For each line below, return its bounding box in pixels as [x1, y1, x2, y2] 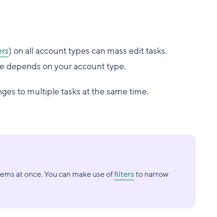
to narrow [134, 169, 169, 180]
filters [114, 169, 134, 180]
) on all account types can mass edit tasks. [8, 45, 167, 57]
